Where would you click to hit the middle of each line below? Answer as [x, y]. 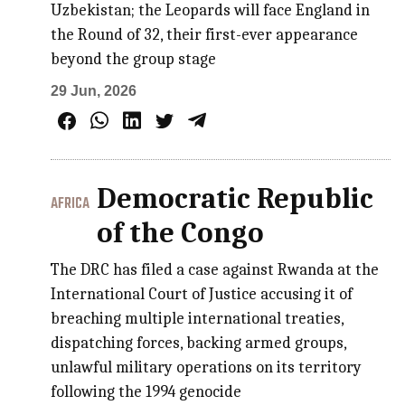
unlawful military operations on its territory [207, 368]
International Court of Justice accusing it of [202, 295]
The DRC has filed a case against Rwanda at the [215, 270]
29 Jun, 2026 [94, 90]
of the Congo [181, 233]
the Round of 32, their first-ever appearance [205, 34]
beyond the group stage [134, 59]
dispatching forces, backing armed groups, [199, 344]
